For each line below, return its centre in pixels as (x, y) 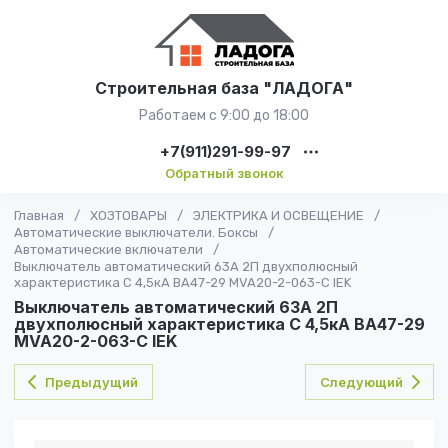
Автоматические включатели (108, 249)
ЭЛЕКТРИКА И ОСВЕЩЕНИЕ (278, 215)
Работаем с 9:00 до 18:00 (224, 115)
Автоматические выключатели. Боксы (136, 232)
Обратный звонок (224, 173)
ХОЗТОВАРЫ (128, 215)
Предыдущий (91, 382)
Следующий (361, 382)
